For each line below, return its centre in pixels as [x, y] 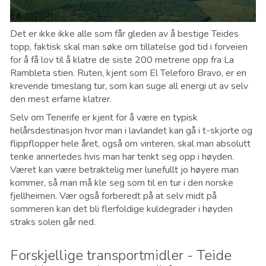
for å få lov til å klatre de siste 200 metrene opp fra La [122, 60]
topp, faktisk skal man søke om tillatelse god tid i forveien [129, 47]
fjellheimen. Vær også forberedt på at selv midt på [113, 196]
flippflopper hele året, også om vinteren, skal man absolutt [130, 144]
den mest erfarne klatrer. [61, 99]
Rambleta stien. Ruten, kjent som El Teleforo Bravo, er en [128, 73]
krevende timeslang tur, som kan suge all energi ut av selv [129, 86]
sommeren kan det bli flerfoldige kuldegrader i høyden [121, 209]
